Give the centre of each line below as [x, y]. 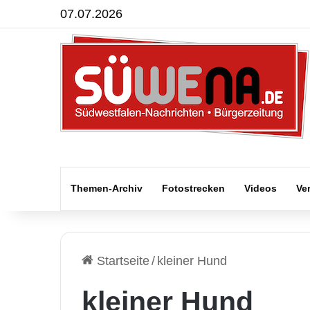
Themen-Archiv [107, 188]
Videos [261, 188]
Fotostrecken [193, 188]
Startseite [121, 261]
